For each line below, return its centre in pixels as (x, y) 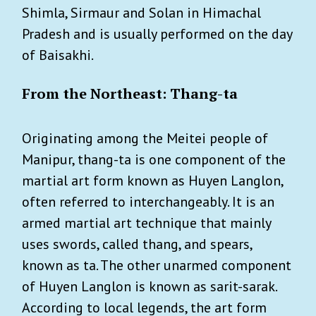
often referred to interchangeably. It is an (148, 201)
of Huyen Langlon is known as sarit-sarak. (149, 286)
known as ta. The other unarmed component (157, 265)
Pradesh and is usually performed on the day (157, 34)
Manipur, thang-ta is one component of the (154, 159)
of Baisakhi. (58, 55)
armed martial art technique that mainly (146, 223)
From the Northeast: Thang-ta (130, 93)
